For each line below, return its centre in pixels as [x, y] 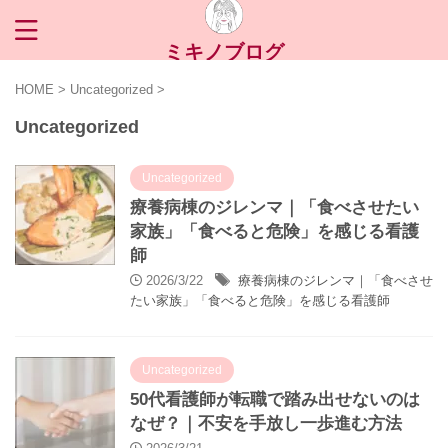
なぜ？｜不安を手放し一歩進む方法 [266, 423]
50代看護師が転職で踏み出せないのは [275, 399]
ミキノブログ [224, 51]
